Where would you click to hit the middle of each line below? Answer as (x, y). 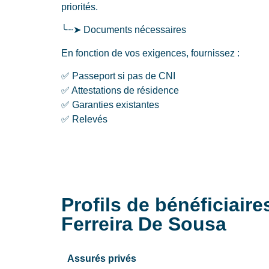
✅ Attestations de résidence (120, 91)
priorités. (80, 7)
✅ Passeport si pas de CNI (118, 76)
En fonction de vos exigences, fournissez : (150, 53)
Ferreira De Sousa (144, 224)
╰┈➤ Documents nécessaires (124, 30)
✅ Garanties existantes (110, 105)
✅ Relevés (84, 119)
